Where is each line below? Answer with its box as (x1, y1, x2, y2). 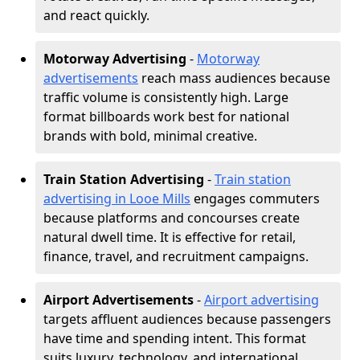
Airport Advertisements (43, 291, 194, 309)
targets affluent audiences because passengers (43, 310, 331, 328)
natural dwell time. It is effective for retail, (43, 228, 296, 246)
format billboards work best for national (43, 108, 289, 125)
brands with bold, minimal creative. (43, 127, 257, 145)
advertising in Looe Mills (43, 190, 190, 207)
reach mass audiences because (138, 69, 330, 87)
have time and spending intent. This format (43, 329, 306, 347)
